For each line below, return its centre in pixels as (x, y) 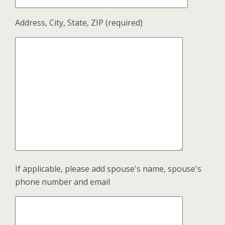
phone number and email (63, 182)
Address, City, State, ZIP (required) (79, 23)
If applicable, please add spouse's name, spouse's (108, 169)
